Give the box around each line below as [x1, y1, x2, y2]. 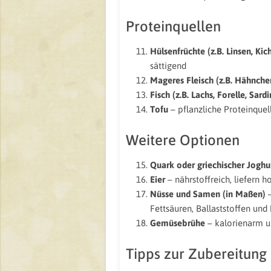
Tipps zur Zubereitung [126, 246, 267, 262]
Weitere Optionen [126, 132, 240, 148]
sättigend [150, 60, 186, 71]
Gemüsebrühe [150, 218, 205, 228]
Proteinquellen [126, 18, 221, 34]
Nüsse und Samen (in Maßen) [150, 189, 266, 199]
